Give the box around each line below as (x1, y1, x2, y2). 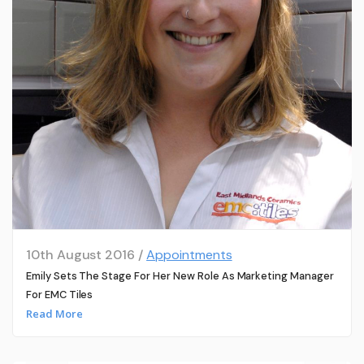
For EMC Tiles (25, 287, 93, 301)
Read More (25, 306, 83, 322)
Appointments (146, 245, 232, 263)
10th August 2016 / (25, 245, 147, 263)
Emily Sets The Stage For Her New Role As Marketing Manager (25, 268, 334, 283)
